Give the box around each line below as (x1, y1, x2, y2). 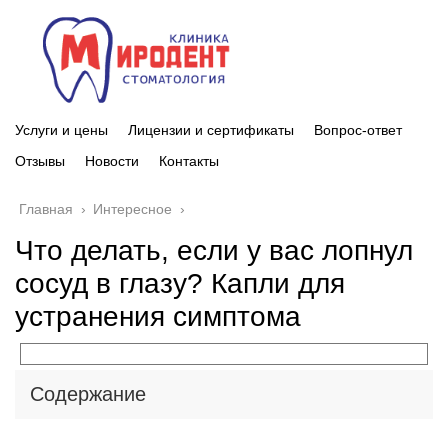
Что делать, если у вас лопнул (15, 234, 413, 266)
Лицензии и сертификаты (128, 121, 294, 138)
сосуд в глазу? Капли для (15, 267, 345, 299)
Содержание (30, 382, 146, 405)
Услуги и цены (15, 121, 108, 138)
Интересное (93, 200, 172, 217)
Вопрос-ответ (314, 121, 402, 138)
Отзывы (15, 152, 65, 169)
